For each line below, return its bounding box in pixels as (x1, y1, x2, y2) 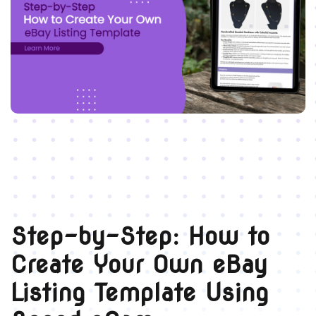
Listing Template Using (11, 278, 269, 308)
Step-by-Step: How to (11, 221, 270, 251)
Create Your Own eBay (11, 250, 267, 279)
